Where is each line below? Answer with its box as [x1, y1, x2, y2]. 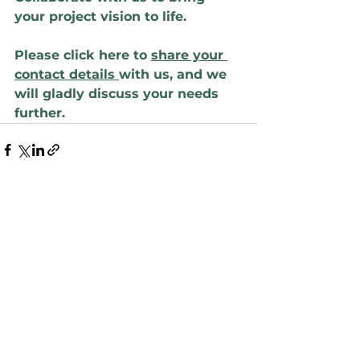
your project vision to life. [14, 8, 186, 24]
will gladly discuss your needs [14, 85, 223, 101]
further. [14, 104, 65, 121]
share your [151, 47, 227, 63]
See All [219, 201, 257, 216]
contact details [14, 66, 119, 82]
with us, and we [119, 66, 231, 82]
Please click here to [14, 47, 151, 63]
